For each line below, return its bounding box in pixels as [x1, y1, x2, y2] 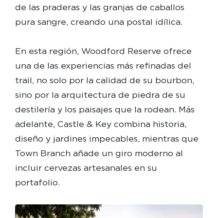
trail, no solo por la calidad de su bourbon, [15, 74, 194, 85]
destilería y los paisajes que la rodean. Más [15, 104, 195, 114]
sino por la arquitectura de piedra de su [15, 89, 185, 100]
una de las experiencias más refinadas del [15, 60, 191, 71]
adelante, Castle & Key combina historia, [15, 118, 186, 129]
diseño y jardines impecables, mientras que [15, 133, 199, 144]
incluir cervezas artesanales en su [15, 162, 157, 173]
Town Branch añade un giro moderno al [15, 147, 183, 158]
